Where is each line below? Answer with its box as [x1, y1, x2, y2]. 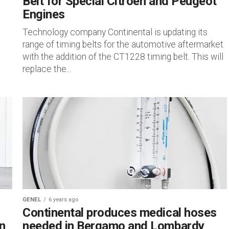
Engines [22, 7, 65, 21]
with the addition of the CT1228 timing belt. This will [22, 52, 223, 62]
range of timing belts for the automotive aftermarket [22, 39, 223, 50]
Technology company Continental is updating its [22, 27, 208, 37]
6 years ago [49, 196, 78, 203]
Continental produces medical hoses [22, 205, 217, 220]
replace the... [22, 64, 71, 74]
